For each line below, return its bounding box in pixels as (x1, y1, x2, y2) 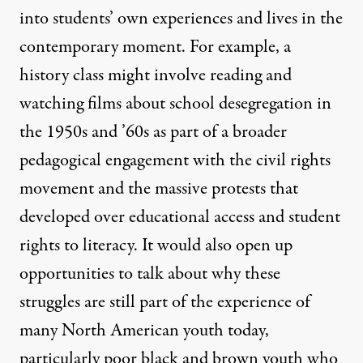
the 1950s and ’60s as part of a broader (19, 119, 287, 146)
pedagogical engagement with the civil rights (19, 147, 331, 174)
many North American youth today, (19, 318, 269, 344)
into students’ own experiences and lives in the (19, 6, 343, 32)
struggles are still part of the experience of (19, 289, 310, 316)
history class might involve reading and (19, 62, 292, 89)
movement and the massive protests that (19, 176, 298, 203)
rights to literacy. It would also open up (19, 233, 293, 259)
